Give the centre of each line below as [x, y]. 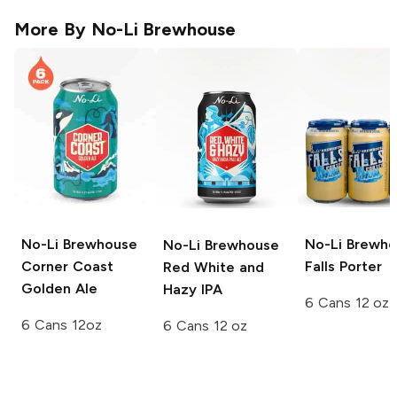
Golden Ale [59, 289]
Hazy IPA [193, 290]
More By [53, 30]
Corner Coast [67, 267]
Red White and [214, 268]
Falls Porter [343, 267]
